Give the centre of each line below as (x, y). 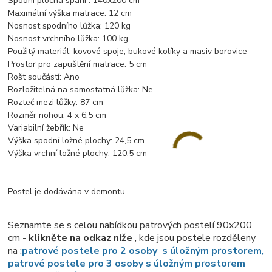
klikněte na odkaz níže (80, 238)
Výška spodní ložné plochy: (62, 141)
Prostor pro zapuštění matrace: (69, 64)
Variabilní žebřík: (41, 128)
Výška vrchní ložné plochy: (60, 154)
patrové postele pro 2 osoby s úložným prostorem (142, 251)
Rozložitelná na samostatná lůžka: (75, 90)
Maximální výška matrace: (59, 13)
